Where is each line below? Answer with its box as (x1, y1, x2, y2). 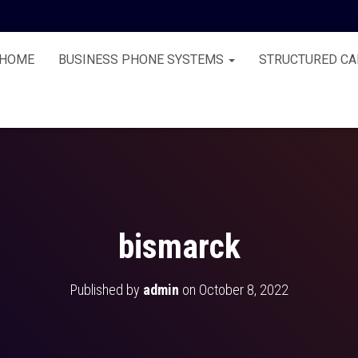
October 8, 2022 (198, 281, 288, 298)
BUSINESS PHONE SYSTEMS (58, 52, 227, 67)
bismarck (117, 227, 241, 266)
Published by (70, 281, 143, 298)
